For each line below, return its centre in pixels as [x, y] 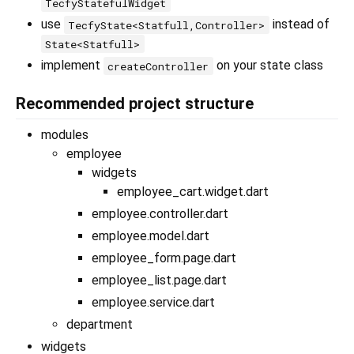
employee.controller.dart [160, 214]
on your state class [268, 66]
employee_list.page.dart [159, 281]
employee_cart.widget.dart [193, 192]
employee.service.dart [153, 303]
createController [158, 66]
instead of [299, 24]
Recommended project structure [135, 104]
